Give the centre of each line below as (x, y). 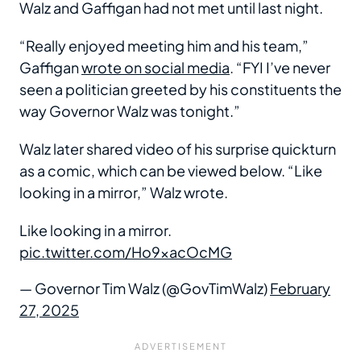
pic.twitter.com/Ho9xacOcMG (126, 252)
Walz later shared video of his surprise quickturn (178, 149)
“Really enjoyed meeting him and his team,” (164, 46)
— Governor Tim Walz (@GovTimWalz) (145, 288)
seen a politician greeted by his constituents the (180, 89)
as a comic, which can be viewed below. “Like (171, 171)
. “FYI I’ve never (280, 68)
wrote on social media (156, 68)
